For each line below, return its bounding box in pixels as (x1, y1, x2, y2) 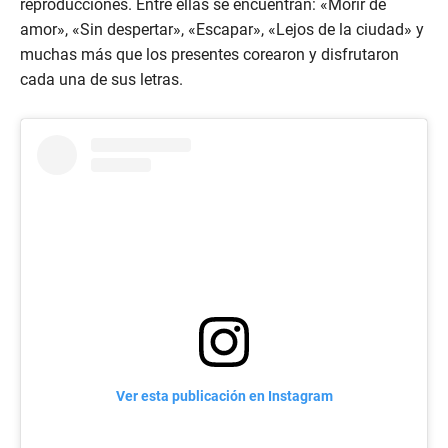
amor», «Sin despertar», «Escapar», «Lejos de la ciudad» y (20, 20, 424, 40)
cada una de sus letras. (20, 70, 183, 90)
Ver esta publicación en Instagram (115, 388, 333, 405)
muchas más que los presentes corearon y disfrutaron (20, 45, 399, 65)
